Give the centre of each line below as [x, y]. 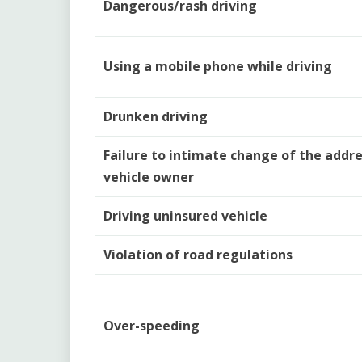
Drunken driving [156, 116]
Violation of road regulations [198, 254]
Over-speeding [152, 325]
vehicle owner [149, 177]
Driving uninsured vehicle [185, 215]
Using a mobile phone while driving [218, 66]
